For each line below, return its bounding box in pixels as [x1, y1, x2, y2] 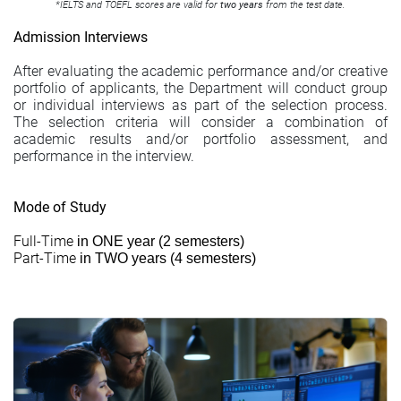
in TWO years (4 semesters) [76, 250, 256, 266]
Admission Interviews [13, 28, 148, 46]
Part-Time [13, 249, 76, 267]
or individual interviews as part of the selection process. [13, 96, 388, 114]
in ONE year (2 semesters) [73, 233, 244, 249]
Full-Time [13, 232, 73, 250]
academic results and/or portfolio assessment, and [13, 130, 388, 148]
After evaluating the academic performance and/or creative [13, 62, 388, 80]
